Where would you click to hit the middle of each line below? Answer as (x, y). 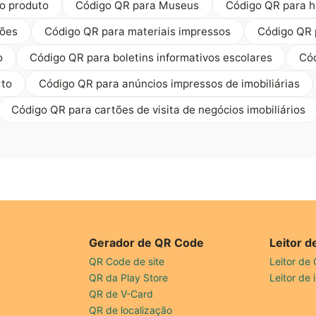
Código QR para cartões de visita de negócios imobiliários (158, 109)
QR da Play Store (128, 277)
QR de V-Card (121, 293)
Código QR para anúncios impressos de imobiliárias (169, 83)
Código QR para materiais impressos (137, 31)
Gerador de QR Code (146, 242)
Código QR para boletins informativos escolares (151, 57)
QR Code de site (126, 261)
